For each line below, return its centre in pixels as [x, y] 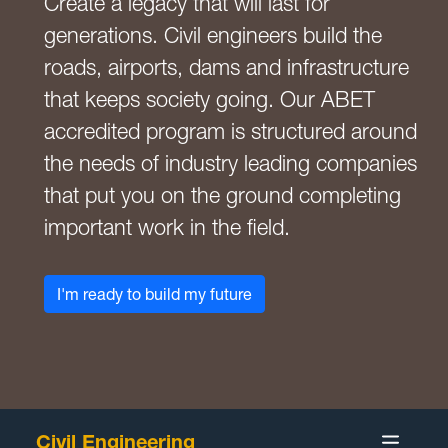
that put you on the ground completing [222, 195]
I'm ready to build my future [154, 293]
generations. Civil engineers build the [213, 35]
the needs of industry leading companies [230, 163]
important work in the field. [167, 227]
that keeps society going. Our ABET [209, 99]
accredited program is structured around [230, 131]
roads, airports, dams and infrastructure [226, 67]
